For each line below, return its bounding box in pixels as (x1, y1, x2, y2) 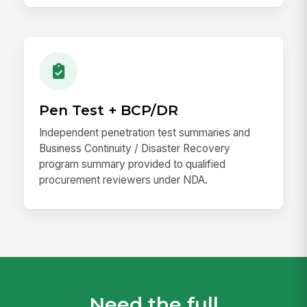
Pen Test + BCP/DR (39, 101, 179, 119)
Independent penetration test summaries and (39, 126, 251, 140)
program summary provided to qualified (39, 158, 226, 171)
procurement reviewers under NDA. (39, 173, 208, 187)
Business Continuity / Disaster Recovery (39, 142, 231, 156)
